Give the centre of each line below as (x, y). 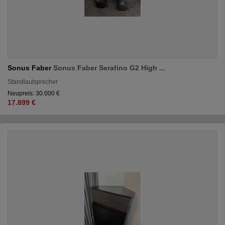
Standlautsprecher (33, 82)
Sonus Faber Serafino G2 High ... (109, 68)
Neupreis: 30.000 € (34, 93)
